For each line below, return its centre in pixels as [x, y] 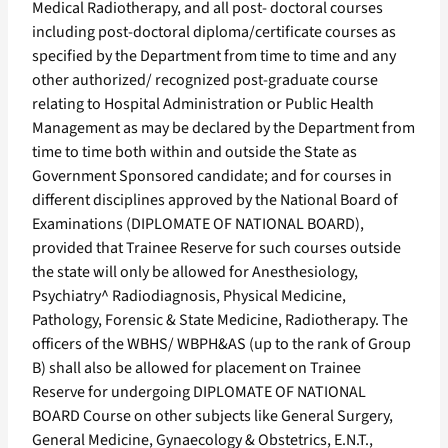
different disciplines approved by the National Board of [215, 200]
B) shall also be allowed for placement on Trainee [196, 368]
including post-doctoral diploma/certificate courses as [214, 32]
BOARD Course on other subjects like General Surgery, [212, 416]
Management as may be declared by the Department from [223, 128]
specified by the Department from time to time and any [214, 56]
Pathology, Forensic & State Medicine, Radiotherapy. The [220, 320]
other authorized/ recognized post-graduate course [205, 80]
